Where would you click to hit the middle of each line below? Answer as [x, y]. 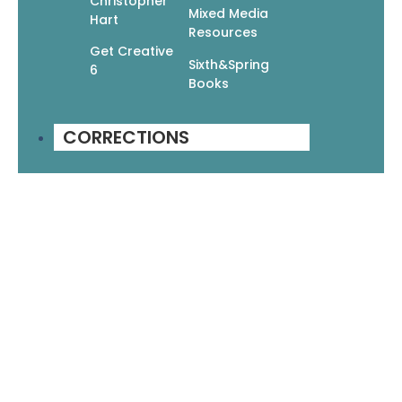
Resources [223, 33]
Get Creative [131, 52]
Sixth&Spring [228, 64]
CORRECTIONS [126, 137]
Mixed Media [228, 14]
